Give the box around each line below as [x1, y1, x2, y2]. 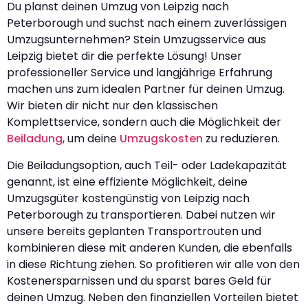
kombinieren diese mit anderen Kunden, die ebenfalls [7, 239, 292, 256]
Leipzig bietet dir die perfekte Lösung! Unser [7, 48, 242, 65]
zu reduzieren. [203, 131, 280, 147]
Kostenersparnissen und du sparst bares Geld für [7, 272, 272, 289]
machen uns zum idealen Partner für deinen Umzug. [7, 81, 285, 98]
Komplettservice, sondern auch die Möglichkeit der [7, 114, 281, 131]
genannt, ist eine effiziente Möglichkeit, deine [7, 173, 247, 190]
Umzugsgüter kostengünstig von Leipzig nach [7, 190, 250, 206]
